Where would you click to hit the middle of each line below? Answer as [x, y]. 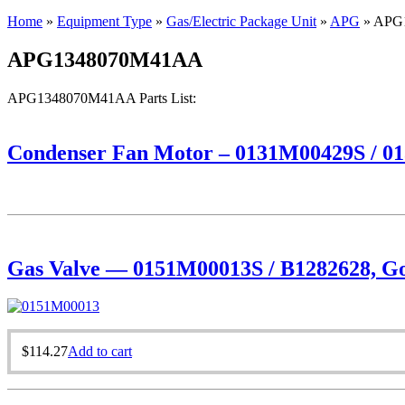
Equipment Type [104, 21]
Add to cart [100, 352]
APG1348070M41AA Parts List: [102, 98]
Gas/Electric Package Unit [241, 21]
